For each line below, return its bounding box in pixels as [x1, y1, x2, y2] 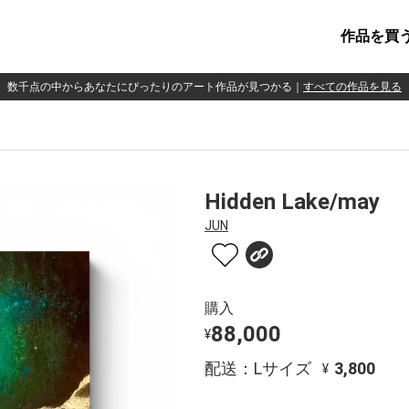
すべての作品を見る [303, 80, 402, 93]
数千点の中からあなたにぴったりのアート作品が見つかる [7, 80, 292, 93]
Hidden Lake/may [204, 189, 380, 215]
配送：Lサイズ [204, 358, 311, 378]
